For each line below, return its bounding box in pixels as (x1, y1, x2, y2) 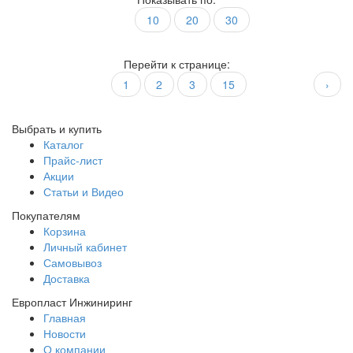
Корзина (43, 223, 86, 239)
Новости (43, 325, 86, 341)
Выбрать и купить (12, 121, 102, 136)
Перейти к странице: (123, 56, 230, 72)
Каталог (43, 136, 84, 152)
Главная (43, 310, 86, 325)
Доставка (43, 270, 90, 286)
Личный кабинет (43, 239, 127, 255)
